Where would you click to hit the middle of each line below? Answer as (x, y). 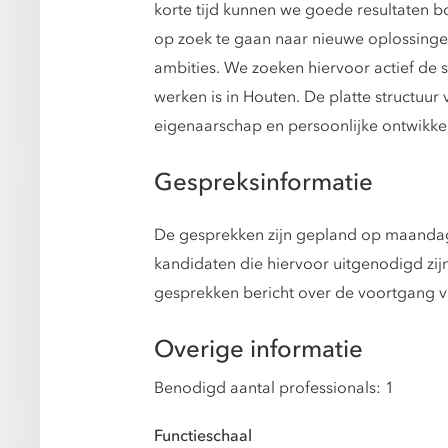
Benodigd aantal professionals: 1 (274, 387)
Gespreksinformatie (263, 183)
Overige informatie (258, 349)
